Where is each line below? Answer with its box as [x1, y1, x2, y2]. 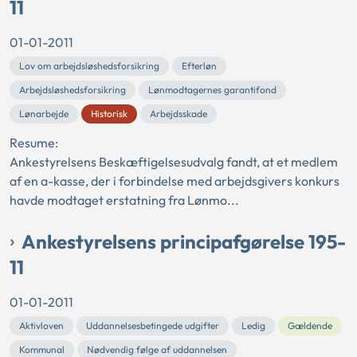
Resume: [10, 135, 58, 151]
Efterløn [182, 60, 217, 73]
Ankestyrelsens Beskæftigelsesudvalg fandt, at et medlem [10, 154, 338, 171]
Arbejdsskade [150, 108, 207, 120]
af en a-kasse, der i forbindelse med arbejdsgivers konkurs [10, 173, 339, 190]
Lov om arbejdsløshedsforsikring [19, 60, 159, 73]
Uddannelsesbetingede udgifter [86, 320, 219, 332]
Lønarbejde [19, 108, 69, 120]
